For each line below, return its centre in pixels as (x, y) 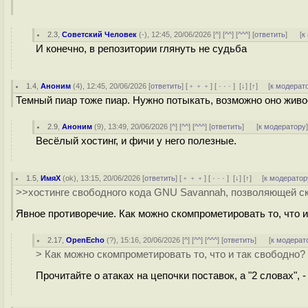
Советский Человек (100, 34)
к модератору (283, 126)
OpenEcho (86, 240)
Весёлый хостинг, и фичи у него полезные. (136, 141)
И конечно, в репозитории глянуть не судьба (141, 49)
